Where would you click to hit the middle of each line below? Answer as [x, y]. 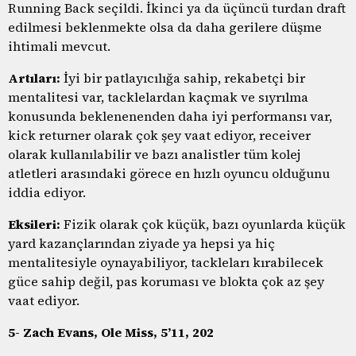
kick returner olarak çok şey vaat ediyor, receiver [159, 135]
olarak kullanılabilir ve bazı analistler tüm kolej [154, 154]
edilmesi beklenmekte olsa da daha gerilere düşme [165, 27]
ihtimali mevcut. [59, 46]
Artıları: [34, 77]
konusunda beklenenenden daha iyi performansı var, [170, 116]
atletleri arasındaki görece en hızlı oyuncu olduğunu [169, 173]
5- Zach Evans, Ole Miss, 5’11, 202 [111, 332]
